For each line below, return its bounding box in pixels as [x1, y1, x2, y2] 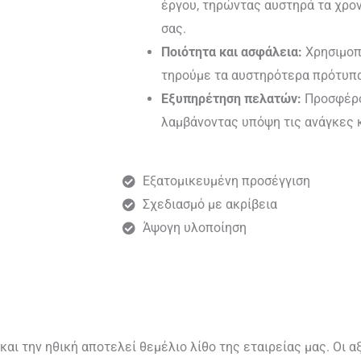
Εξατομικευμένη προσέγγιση [143, 173, 310, 189]
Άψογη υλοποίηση [143, 220, 247, 235]
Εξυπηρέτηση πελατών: [161, 91, 301, 106]
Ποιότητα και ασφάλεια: [161, 44, 302, 60]
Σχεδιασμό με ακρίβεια [143, 197, 277, 212]
